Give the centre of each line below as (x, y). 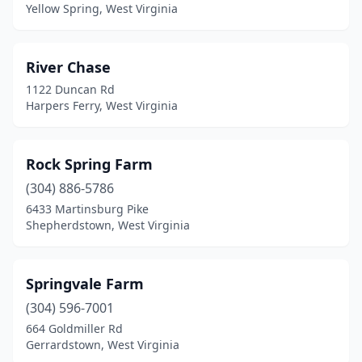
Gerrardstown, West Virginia (103, 345)
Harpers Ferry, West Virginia (102, 105)
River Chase (68, 67)
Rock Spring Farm (89, 164)
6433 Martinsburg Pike (87, 209)
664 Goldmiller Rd (74, 328)
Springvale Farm (85, 284)
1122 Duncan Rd (70, 89)
